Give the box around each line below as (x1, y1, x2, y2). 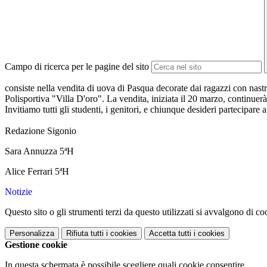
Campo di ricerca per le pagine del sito (5, 61, 149, 72)
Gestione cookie (5, 240, 67, 250)
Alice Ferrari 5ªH (5, 166, 69, 177)
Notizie (5, 187, 32, 197)
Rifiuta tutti (66, 229, 104, 238)
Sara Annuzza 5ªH (5, 146, 74, 157)
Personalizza (10, 229, 54, 238)
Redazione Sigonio (5, 126, 76, 136)
